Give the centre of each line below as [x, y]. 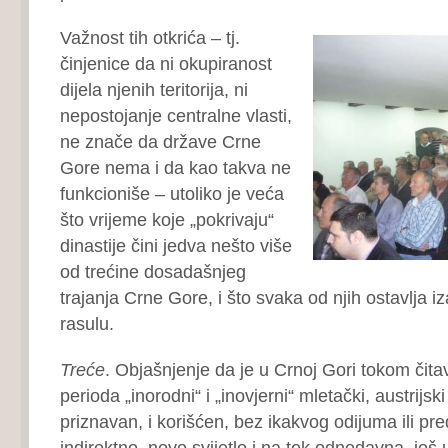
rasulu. [86, 323]
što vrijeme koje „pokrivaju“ [166, 219]
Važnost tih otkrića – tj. [149, 37]
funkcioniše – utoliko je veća [171, 193]
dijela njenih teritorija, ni [153, 89]
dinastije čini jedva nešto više [175, 245]
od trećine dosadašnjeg [152, 271]
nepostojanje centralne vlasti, [175, 115]
